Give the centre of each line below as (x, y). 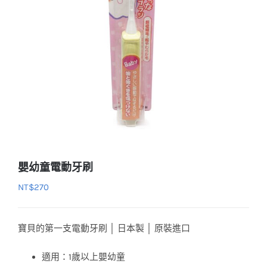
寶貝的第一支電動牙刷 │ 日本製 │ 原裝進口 (104, 228)
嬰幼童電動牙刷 (55, 167)
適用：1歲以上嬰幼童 (83, 257)
